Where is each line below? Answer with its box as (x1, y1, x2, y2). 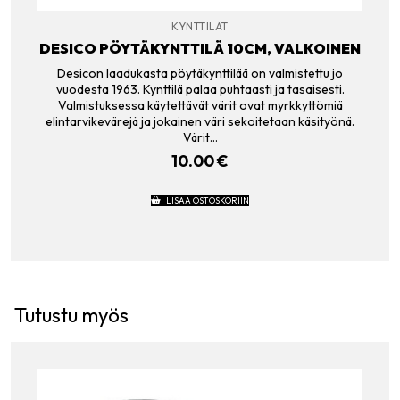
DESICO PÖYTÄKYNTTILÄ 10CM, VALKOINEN (39, 39, 361, 58)
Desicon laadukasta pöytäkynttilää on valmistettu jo (57, 64, 343, 81)
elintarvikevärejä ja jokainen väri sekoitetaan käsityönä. (46, 112, 354, 129)
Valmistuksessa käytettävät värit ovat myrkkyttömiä (57, 96, 343, 113)
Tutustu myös (14, 303, 129, 329)
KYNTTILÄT (171, 19, 229, 33)
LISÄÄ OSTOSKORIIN (165, 194, 249, 205)
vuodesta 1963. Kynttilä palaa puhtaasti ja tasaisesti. (55, 80, 345, 97)
